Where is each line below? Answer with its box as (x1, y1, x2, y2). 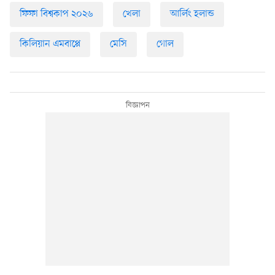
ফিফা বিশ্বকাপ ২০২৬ (20, 7, 93, 21)
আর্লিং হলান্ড (170, 7, 214, 21)
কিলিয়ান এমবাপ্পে (20, 37, 80, 51)
